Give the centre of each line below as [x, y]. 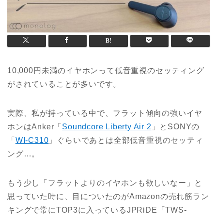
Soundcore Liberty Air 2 [107, 127]
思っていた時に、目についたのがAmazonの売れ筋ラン [108, 197]
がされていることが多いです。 [64, 84]
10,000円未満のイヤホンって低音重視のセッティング [106, 71]
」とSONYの [176, 127]
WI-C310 [32, 140]
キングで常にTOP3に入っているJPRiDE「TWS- [97, 210]
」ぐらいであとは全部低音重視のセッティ [126, 140]
